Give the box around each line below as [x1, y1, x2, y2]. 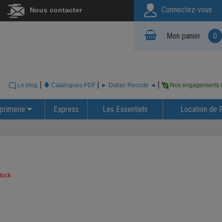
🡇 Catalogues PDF [44, 82, 97, 89]
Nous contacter [29, 6, 82, 14]
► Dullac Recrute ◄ [101, 82, 158, 89]
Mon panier [166, 31, 201, 41]
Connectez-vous [162, 5, 212, 15]
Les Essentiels [103, 105, 148, 114]
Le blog [16, 82, 38, 89]
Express [54, 105, 79, 114]
